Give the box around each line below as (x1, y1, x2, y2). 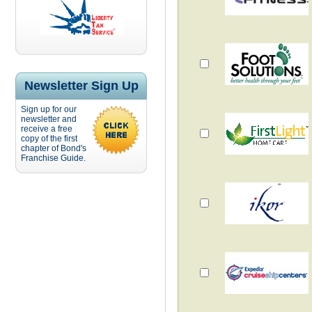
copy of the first (21, 134, 77, 143)
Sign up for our (21, 104, 77, 114)
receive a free (21, 124, 72, 134)
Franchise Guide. (21, 153, 86, 163)
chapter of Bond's (21, 143, 86, 153)
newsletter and (21, 114, 77, 124)
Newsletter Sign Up (24, 79, 139, 93)
